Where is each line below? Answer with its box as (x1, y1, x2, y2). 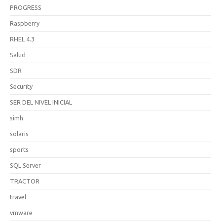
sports (10, 146, 29, 153)
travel (10, 193, 26, 200)
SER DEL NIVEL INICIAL (10, 98, 72, 106)
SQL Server (10, 161, 41, 169)
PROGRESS (10, 3, 41, 11)
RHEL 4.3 (10, 35, 35, 42)
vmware (10, 209, 33, 216)
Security (10, 82, 33, 90)
